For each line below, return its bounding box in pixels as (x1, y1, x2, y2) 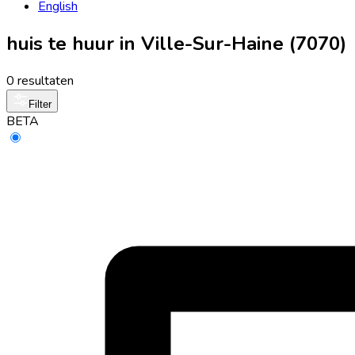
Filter (29, 97, 52, 110)
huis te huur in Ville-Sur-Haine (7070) (6, 30, 346, 56)
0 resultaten (6, 71, 74, 90)
